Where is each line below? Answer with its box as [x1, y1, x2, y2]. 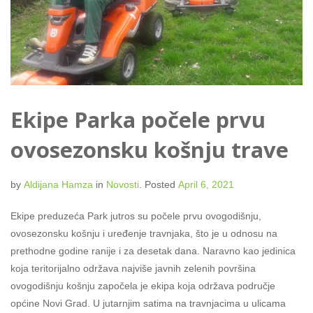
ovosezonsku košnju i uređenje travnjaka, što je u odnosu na [10, 227, 277, 239]
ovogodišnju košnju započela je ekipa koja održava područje [10, 279, 275, 291]
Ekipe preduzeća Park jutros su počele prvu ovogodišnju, [10, 210, 261, 221]
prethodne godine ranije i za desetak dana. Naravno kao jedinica [10, 245, 296, 256]
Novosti [106, 178, 139, 190]
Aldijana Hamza [24, 178, 93, 190]
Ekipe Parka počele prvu [10, 104, 265, 134]
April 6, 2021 [178, 178, 234, 190]
